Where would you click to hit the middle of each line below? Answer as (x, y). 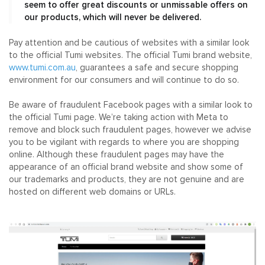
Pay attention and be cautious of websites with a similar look (129, 43)
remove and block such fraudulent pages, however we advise (130, 130)
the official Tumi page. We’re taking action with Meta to (119, 118)
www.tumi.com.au (42, 68)
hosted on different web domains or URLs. (92, 192)
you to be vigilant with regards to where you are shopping (124, 143)
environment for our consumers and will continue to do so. (124, 80)
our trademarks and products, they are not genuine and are (127, 180)
